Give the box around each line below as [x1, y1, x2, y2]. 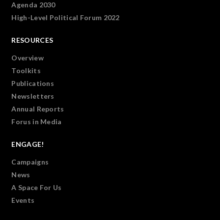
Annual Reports [11, 105, 64, 113]
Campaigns [11, 158, 49, 166]
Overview [11, 54, 44, 62]
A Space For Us [11, 183, 62, 192]
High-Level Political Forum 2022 [11, 13, 120, 22]
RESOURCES [11, 36, 54, 44]
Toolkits [11, 66, 41, 75]
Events [11, 196, 35, 204]
